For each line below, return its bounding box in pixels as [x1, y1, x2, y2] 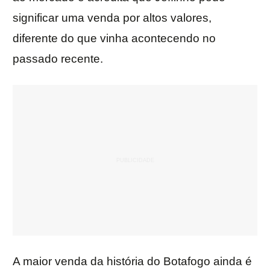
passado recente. [13, 52, 103, 66]
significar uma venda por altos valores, [13, 11, 212, 25]
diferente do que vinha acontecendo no [13, 32, 216, 45]
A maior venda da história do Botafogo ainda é [13, 255, 252, 268]
